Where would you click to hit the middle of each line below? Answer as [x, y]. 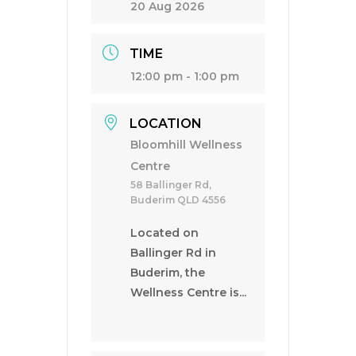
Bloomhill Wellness [186, 145]
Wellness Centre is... [188, 292]
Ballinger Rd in [173, 253]
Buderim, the [168, 273]
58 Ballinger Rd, [171, 185]
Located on [164, 233]
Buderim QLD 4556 [178, 200]
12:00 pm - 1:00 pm [185, 76]
